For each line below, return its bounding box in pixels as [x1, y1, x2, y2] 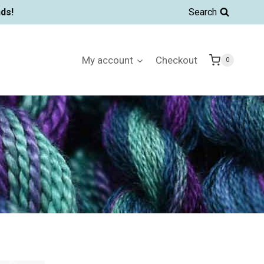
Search [189, 6, 217, 18]
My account [82, 54, 134, 66]
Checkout [155, 54, 197, 66]
